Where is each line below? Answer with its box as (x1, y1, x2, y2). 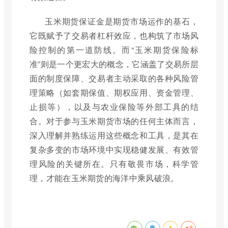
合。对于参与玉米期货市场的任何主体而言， (30, 115, 198, 127)
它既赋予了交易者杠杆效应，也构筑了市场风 (30, 30, 198, 42)
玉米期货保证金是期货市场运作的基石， (45, 15, 198, 27)
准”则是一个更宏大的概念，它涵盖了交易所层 (30, 58, 198, 70)
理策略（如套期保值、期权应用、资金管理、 (30, 87, 198, 99)
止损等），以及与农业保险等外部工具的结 (30, 101, 198, 113)
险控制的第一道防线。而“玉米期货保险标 (30, 44, 198, 56)
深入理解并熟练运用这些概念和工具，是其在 (30, 129, 198, 141)
